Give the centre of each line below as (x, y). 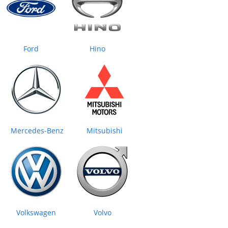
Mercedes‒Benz (37, 131)
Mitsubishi (104, 131)
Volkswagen (36, 213)
